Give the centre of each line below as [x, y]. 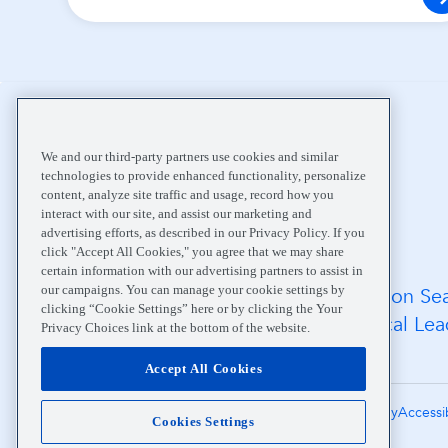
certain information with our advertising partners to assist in [202, 270]
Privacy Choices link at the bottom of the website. [175, 327]
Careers [102, 352]
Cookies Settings [203, 422]
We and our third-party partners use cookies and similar [189, 156]
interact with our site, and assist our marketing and [176, 213]
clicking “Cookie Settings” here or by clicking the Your [191, 308]
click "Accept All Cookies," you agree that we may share [192, 251]
